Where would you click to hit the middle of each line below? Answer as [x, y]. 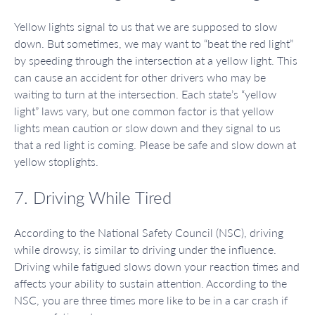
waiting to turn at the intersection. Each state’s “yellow [145, 94]
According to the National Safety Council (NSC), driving [149, 233]
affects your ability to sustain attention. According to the [150, 283]
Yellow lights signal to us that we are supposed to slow [146, 27]
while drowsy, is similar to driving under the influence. [145, 250]
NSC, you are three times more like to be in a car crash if [151, 300]
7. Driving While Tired [93, 198]
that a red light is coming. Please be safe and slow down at [155, 145]
